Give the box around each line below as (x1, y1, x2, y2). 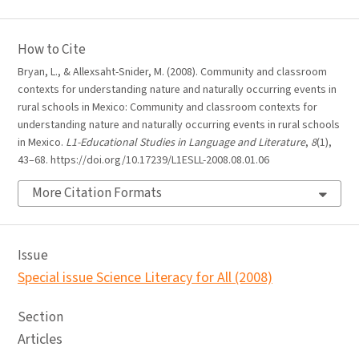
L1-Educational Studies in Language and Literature (66, 135, 305, 151)
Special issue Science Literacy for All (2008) (18, 268, 272, 288)
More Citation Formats (32, 184, 162, 203)
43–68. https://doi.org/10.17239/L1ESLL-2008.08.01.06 (18, 152, 269, 168)
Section (18, 308, 63, 327)
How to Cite (18, 40, 86, 59)
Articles (18, 329, 63, 349)
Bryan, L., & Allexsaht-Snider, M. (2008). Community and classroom (18, 64, 327, 80)
